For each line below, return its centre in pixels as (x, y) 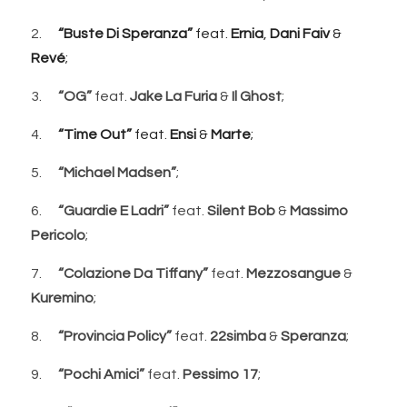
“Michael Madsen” (116, 172)
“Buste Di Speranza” (125, 33)
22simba (238, 336)
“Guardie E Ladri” (114, 210)
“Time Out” (95, 134)
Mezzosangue (293, 273)
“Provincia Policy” (115, 336)
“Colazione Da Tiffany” (133, 273)
